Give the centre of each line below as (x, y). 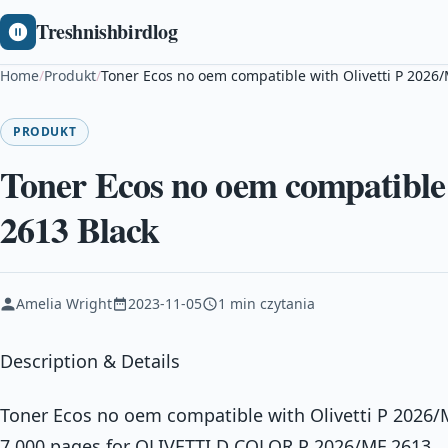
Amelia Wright (64, 303)
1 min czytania (266, 303)
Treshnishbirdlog (107, 31)
